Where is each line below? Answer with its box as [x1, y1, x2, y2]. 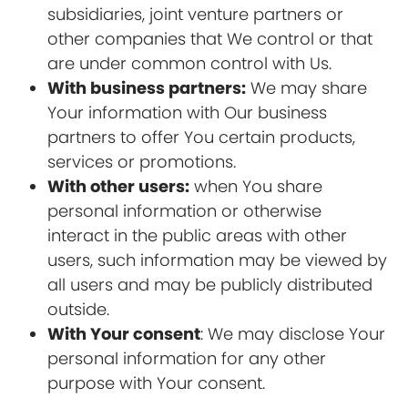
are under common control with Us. [47, 52, 332, 75]
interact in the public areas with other [47, 224, 348, 247]
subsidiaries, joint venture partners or [47, 3, 344, 25]
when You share [189, 175, 323, 198]
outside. [47, 298, 110, 321]
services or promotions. [47, 150, 237, 173]
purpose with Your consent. [47, 372, 266, 394]
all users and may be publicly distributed [47, 273, 373, 296]
